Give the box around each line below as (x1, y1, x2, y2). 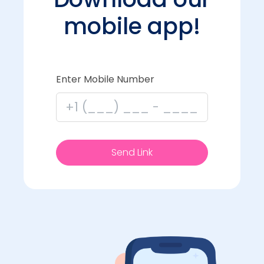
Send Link (111, 146, 153, 160)
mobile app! (64, 10, 200, 42)
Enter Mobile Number (56, 72, 154, 86)
